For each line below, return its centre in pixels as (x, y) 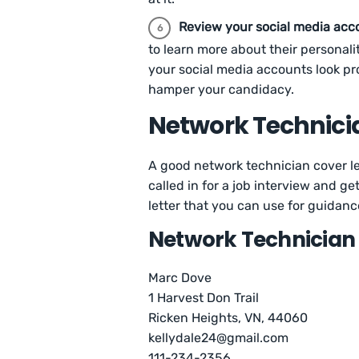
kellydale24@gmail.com (218, 338)
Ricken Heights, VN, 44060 (228, 318)
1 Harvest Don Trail (204, 298)
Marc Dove (180, 278)
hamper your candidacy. (221, 90)
